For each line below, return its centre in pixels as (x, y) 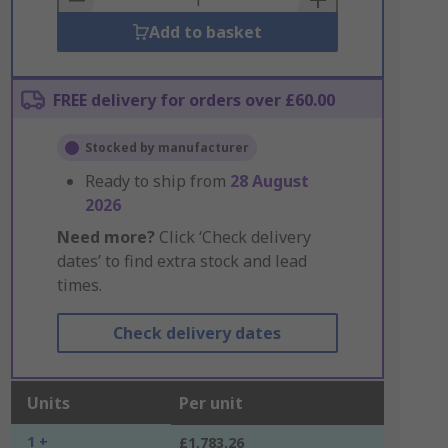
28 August (269, 181)
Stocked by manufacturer (166, 147)
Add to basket (205, 32)
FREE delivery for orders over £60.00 (193, 100)
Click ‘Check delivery (232, 237)
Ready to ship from (157, 181)
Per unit (210, 403)
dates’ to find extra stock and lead (181, 261)
